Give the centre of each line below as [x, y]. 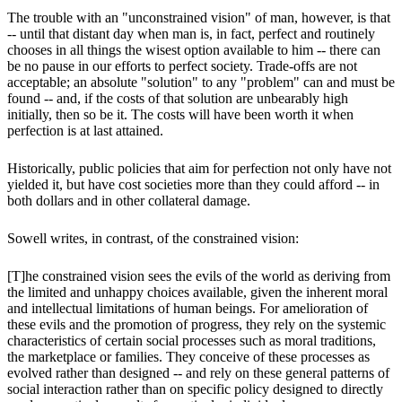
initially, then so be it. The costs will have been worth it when [180, 115]
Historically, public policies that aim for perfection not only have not [199, 169]
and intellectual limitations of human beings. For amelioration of [188, 309]
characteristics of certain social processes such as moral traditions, [192, 341]
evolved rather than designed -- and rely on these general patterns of [198, 373]
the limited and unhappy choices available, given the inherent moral [197, 293]
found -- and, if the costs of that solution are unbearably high [178, 99]
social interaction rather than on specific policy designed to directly [195, 389]
